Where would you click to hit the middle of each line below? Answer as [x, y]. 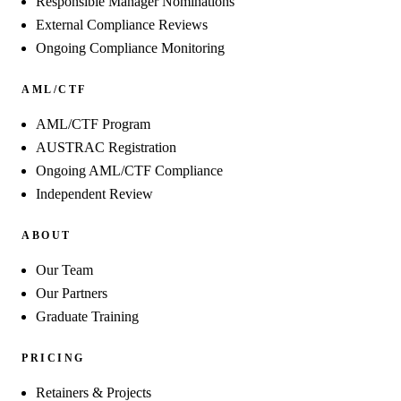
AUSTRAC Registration [106, 147]
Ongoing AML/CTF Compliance [129, 170]
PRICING [53, 358]
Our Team [64, 269]
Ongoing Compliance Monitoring [130, 47]
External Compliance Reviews [122, 24]
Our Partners [72, 293]
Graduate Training [87, 316]
